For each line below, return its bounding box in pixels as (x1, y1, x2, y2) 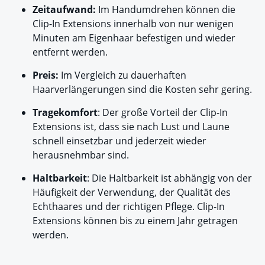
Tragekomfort (33, 106, 98, 119)
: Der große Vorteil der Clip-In (98, 106, 228, 119)
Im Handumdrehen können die (96, 3, 235, 17)
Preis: (33, 69, 59, 82)
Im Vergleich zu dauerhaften (59, 69, 186, 82)
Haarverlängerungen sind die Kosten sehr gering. (33, 83, 252, 96)
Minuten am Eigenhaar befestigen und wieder (33, 31, 235, 45)
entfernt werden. (33, 46, 108, 59)
